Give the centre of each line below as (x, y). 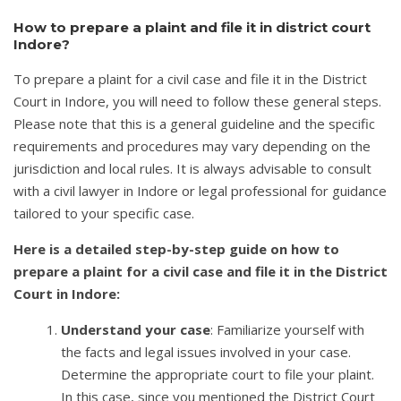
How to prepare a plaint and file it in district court (192, 27)
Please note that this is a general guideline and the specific (194, 124)
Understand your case (136, 330)
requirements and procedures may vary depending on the (192, 146)
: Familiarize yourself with (288, 330)
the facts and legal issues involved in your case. (206, 352)
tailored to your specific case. (104, 213)
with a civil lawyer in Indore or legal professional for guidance (200, 191)
